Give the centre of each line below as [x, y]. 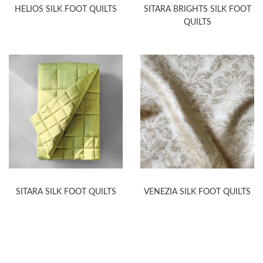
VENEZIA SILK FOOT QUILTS [197, 192]
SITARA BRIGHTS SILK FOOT [197, 9]
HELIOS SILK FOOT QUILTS [66, 9]
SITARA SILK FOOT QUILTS [66, 192]
